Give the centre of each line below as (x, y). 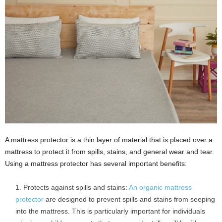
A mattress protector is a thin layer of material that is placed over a (109, 140)
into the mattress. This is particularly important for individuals (110, 211)
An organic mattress (160, 188)
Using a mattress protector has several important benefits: (96, 164)
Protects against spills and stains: (76, 188)
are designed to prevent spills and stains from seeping (129, 199)
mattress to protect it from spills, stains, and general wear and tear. (110, 152)
